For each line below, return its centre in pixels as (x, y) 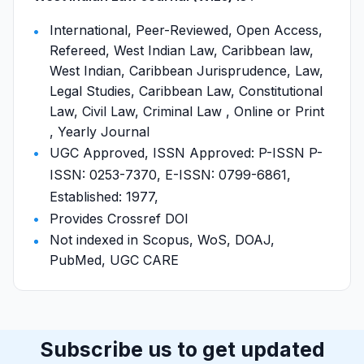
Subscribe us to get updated (182, 349)
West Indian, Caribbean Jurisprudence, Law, (186, 71)
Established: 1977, (104, 197)
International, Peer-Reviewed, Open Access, (186, 30)
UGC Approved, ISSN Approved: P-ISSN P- (186, 153)
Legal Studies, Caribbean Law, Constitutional (186, 91)
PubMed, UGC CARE (114, 260)
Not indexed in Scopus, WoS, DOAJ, (162, 240)
